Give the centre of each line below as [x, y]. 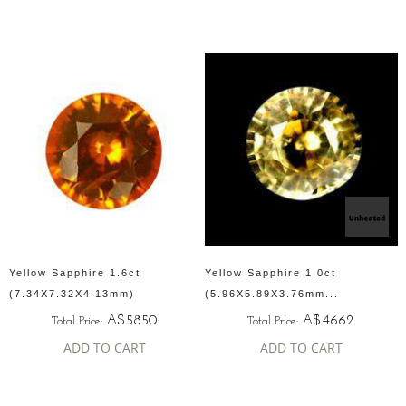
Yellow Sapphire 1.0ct [271, 272]
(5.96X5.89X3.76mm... [272, 293]
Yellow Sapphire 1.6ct [74, 272]
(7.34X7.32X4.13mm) [72, 293]
